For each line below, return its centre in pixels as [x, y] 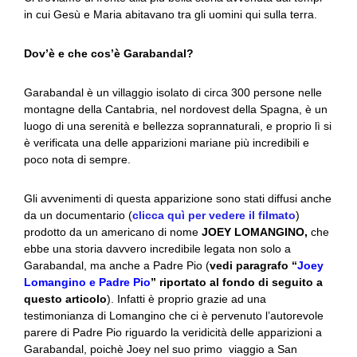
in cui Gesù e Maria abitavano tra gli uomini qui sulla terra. [171, 14]
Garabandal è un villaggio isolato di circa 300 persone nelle [173, 92]
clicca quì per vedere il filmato [214, 215]
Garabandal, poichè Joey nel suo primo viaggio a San [161, 349]
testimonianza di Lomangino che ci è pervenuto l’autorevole [174, 316]
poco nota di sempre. [77, 159]
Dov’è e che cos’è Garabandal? [109, 53]
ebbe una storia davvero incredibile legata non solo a [157, 249]
